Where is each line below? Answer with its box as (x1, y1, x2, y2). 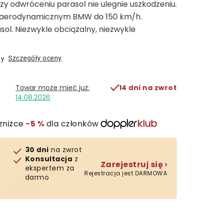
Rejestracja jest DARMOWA (84, 169, 167, 177)
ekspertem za (25, 163, 75, 173)
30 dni (25, 145, 49, 155)
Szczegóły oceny (8, 54, 62, 62)
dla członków (44, 118, 99, 129)
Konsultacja (25, 154, 72, 164)
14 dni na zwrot (119, 82, 177, 93)
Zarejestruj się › (100, 158, 167, 170)
